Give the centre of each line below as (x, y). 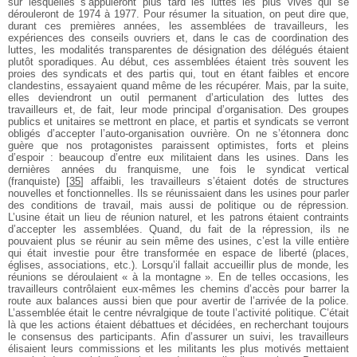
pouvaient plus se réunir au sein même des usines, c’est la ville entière (178, 241)
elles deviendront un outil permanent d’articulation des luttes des (178, 97)
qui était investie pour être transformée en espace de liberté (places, (178, 253)
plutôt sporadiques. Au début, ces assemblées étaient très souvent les (178, 61)
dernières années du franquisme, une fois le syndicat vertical (178, 169)
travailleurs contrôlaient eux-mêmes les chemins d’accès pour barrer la (178, 288)
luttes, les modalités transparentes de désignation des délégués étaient (178, 49)
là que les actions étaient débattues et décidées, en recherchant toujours (178, 324)
